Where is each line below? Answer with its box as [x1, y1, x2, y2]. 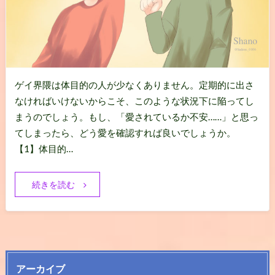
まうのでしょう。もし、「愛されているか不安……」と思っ [14, 111, 258, 123]
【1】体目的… [14, 143, 73, 155]
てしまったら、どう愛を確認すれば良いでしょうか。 [14, 127, 236, 139]
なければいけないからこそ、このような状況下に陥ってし [14, 95, 254, 107]
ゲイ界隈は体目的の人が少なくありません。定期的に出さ [14, 79, 254, 91]
